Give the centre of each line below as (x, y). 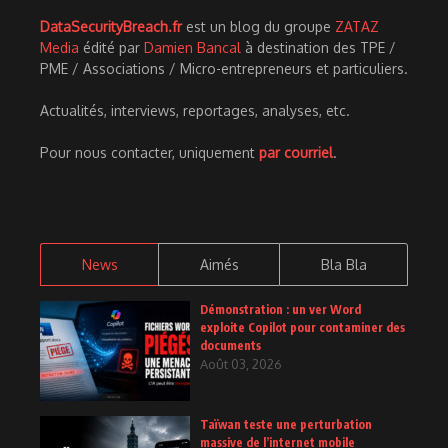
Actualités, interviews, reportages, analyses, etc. (195, 110)
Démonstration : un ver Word (280, 309)
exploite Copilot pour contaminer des (302, 327)
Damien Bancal (192, 47)
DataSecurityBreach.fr (111, 26)
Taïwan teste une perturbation (286, 424)
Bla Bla (343, 264)
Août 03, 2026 (241, 363)
